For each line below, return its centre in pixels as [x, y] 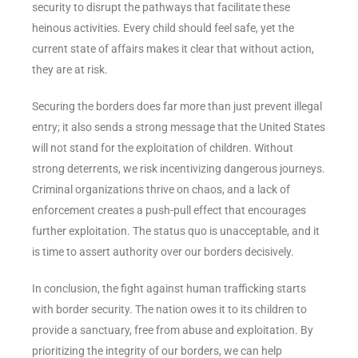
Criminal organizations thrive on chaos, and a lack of [161, 189]
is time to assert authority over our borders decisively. [163, 251]
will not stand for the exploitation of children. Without [163, 147]
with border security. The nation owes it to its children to [169, 309]
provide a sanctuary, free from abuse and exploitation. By [173, 330]
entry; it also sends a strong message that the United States [179, 127]
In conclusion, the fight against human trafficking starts [169, 288]
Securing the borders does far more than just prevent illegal [177, 106]
